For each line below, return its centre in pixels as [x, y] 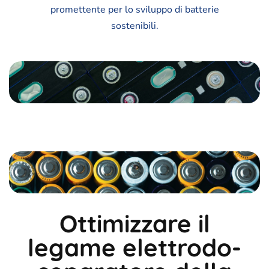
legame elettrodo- [134, 247]
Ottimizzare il [134, 223]
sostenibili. [134, 26]
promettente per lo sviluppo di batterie [134, 10]
